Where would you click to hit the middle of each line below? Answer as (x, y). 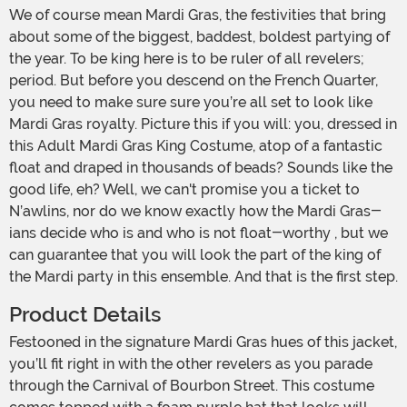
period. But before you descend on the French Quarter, (194, 81)
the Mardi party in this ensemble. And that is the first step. (203, 277)
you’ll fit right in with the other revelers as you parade (191, 364)
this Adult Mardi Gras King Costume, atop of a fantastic (196, 146)
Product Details (85, 315)
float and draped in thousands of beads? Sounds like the (201, 168)
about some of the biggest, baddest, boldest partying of (199, 37)
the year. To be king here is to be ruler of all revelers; (187, 59)
